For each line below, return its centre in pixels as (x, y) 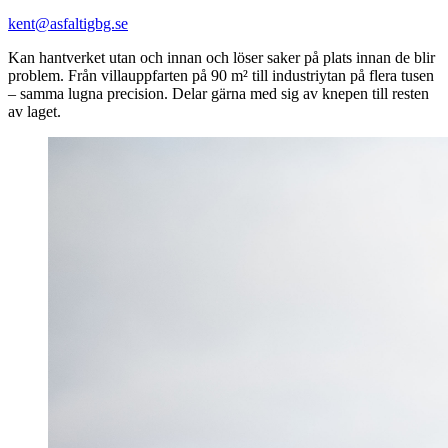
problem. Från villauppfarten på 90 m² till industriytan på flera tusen (221, 76)
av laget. (34, 112)
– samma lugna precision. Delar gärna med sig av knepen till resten (218, 94)
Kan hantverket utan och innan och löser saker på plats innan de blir (221, 58)
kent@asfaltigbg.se (68, 24)
